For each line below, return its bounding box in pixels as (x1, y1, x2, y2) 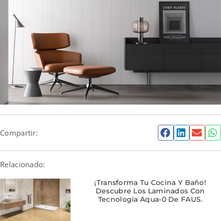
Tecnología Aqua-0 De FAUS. (98, 194, 203, 204)
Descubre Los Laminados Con (95, 186, 205, 195)
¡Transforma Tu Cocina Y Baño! (94, 178, 207, 187)
